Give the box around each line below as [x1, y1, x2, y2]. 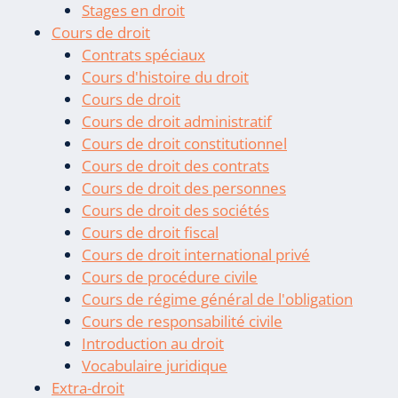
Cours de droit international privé [82, 243, 310, 265]
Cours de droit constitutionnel [82, 132, 287, 154]
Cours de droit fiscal [82, 221, 219, 243]
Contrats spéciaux [82, 44, 205, 65]
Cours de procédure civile [82, 266, 258, 287]
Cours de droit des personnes [82, 177, 286, 198]
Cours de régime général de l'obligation [82, 288, 353, 309]
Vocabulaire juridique [82, 354, 227, 376]
